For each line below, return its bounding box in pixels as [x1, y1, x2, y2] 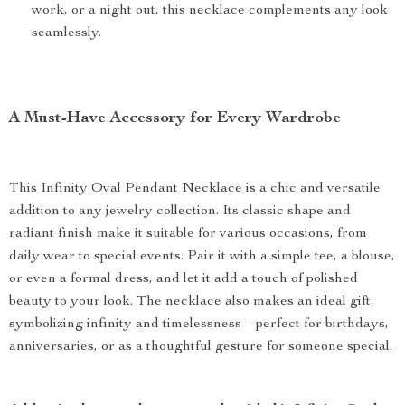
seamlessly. [32, 26, 101, 41]
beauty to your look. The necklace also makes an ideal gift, [9, 295, 374, 309]
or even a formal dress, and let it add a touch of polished [9, 272, 358, 287]
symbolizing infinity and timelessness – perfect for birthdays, [9, 317, 389, 332]
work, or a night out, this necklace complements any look [32, 4, 388, 18]
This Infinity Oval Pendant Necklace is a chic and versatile [9, 182, 381, 196]
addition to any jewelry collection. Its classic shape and [9, 204, 351, 219]
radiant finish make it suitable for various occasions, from [9, 227, 367, 241]
